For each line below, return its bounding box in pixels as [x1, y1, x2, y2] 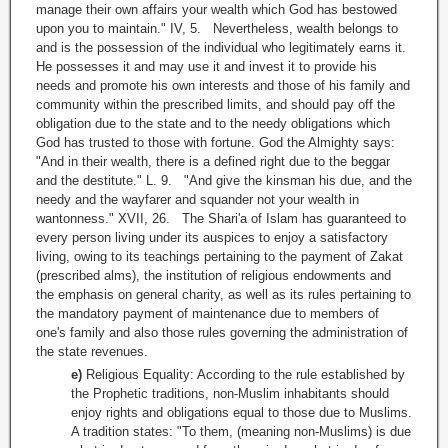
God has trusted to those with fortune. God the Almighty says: [36, 135, 395, 151]
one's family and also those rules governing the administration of [36, 325, 408, 341]
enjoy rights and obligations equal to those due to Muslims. [71, 405, 412, 421]
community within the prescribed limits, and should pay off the [36, 97, 395, 113]
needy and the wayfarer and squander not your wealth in [36, 192, 359, 208]
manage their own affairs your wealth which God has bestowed [36, 2, 397, 18]
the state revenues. [36, 344, 156, 360]
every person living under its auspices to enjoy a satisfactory [36, 230, 388, 246]
